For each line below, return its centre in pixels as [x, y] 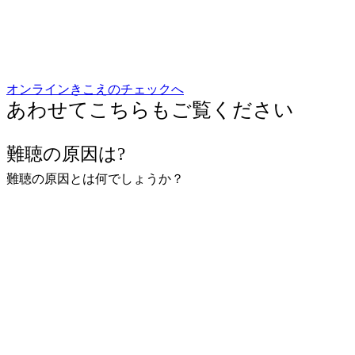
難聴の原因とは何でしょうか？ [95, 178]
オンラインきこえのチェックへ [95, 89]
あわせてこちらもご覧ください [150, 109]
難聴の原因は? [66, 153]
